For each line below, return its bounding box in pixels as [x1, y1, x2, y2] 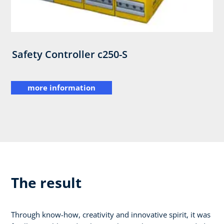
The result [11, 172, 81, 192]
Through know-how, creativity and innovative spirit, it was [11, 209, 210, 219]
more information [27, 82, 95, 93]
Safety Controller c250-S [12, 47, 128, 61]
